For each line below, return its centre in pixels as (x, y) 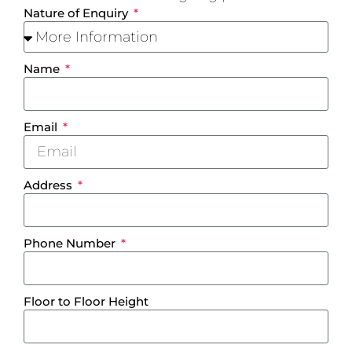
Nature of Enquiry (77, 13)
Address (49, 185)
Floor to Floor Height (86, 302)
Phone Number (71, 244)
